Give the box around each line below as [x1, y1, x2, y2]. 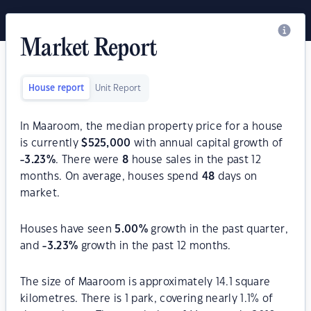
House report [28, 84, 84, 92]
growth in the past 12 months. [78, 241, 231, 251]
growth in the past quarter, [148, 224, 289, 235]
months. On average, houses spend [20, 171, 202, 182]
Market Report [20, 36, 158, 62]
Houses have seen [20, 224, 115, 235]
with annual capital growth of [131, 138, 283, 149]
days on [215, 171, 258, 182]
